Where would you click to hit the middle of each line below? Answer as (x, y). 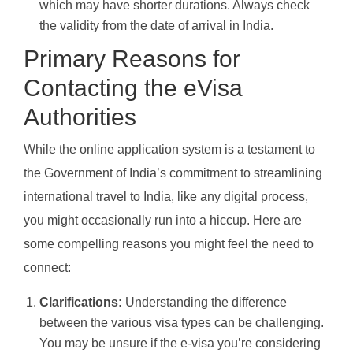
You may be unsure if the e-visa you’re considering (180, 344)
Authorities (80, 117)
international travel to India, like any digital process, (166, 197)
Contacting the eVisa (133, 88)
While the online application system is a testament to (169, 150)
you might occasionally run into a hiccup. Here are (163, 221)
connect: (47, 268)
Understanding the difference (204, 303)
